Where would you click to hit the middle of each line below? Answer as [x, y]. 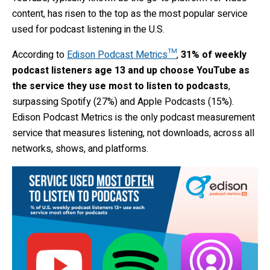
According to [39, 55]
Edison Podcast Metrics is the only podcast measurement [133, 118]
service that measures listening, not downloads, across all [133, 133]
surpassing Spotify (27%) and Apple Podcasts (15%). [123, 102]
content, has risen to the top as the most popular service [130, 14]
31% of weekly [214, 55]
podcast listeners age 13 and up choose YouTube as [131, 71]
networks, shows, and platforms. [80, 149]
